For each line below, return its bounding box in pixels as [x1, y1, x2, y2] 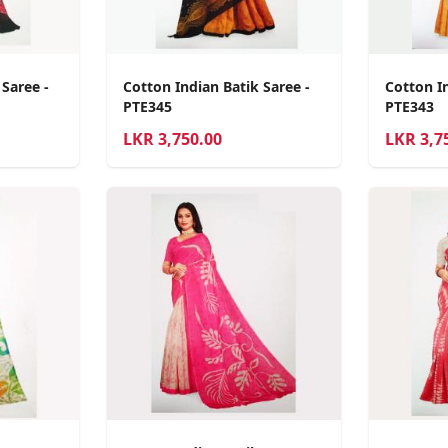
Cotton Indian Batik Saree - [123, 76, 311, 96]
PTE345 [123, 96, 173, 116]
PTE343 [384, 96, 434, 116]
